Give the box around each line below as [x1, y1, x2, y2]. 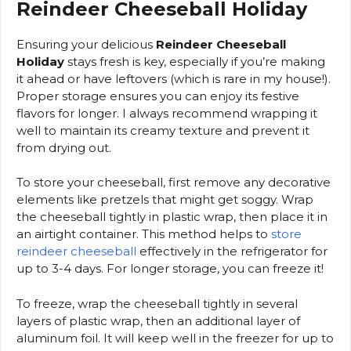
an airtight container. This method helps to [16, 226, 271, 242]
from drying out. [16, 139, 111, 155]
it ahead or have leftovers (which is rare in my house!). [16, 71, 331, 86]
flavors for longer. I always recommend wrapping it [16, 105, 317, 121]
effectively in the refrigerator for [136, 244, 327, 259]
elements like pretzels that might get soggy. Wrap [16, 192, 313, 208]
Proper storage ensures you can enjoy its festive [16, 88, 299, 103]
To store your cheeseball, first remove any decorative [16, 175, 331, 190]
